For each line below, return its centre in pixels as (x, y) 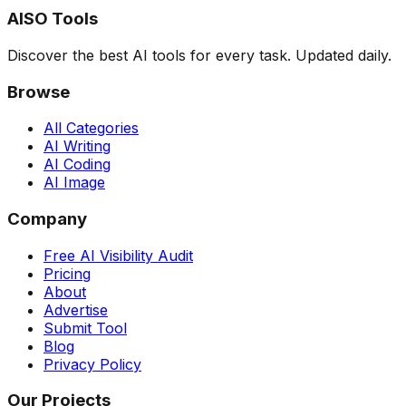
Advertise (76, 309)
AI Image (74, 183)
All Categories (91, 128)
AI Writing (77, 146)
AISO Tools (53, 19)
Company (47, 219)
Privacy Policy (92, 364)
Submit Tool (85, 328)
